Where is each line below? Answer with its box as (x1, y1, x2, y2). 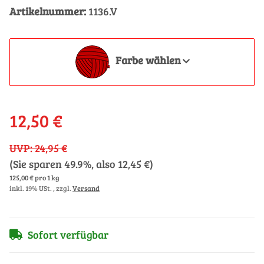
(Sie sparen (9, 156, 64, 171)
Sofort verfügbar (28, 227, 108, 242)
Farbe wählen (115, 52, 181, 67)
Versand (72, 183, 100, 193)
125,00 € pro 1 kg (9, 172, 60, 182)
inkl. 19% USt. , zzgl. (9, 183, 72, 193)
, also (91, 156, 118, 171)
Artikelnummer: (9, 4, 88, 18)
